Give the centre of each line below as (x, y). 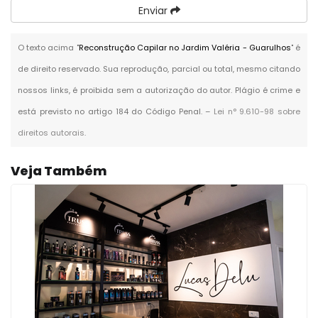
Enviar (154, 10)
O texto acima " (48, 47)
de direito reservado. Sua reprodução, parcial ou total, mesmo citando (159, 68)
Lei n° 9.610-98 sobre (257, 111)
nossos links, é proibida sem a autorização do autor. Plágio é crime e (159, 90)
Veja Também (59, 170)
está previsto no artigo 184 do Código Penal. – (116, 111)
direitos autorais (51, 132)
